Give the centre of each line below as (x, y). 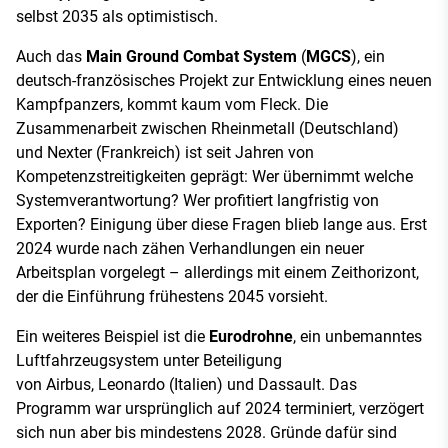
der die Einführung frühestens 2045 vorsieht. (174, 296)
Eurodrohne (251, 336)
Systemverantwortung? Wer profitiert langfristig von (197, 200)
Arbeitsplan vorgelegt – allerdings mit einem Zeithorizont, (217, 272)
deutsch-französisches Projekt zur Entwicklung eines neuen (224, 80)
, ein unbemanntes (357, 336)
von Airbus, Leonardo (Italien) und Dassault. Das (186, 384)
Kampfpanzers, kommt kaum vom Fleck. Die (172, 104)
